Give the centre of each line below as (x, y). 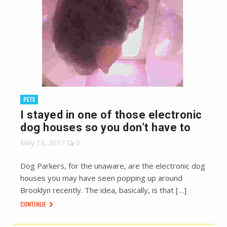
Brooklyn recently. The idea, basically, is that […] (103, 190)
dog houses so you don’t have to (106, 128)
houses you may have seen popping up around (101, 178)
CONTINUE (34, 205)
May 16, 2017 (43, 143)
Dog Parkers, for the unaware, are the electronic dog (113, 166)
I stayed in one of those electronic (111, 115)
